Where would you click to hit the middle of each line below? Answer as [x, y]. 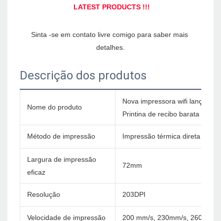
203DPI [134, 195]
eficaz [36, 172]
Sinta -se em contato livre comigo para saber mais [110, 35]
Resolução [44, 195]
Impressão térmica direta [161, 136]
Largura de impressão [62, 160]
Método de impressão [61, 136]
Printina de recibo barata [161, 114]
